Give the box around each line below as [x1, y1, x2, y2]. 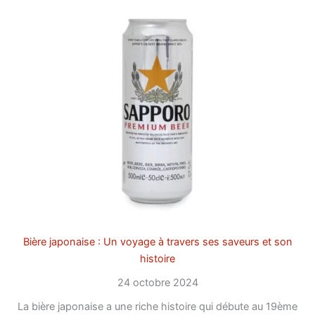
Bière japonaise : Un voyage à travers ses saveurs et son [22, 235, 292, 248]
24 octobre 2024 [117, 276, 198, 289]
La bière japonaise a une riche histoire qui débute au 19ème [18, 300, 297, 313]
